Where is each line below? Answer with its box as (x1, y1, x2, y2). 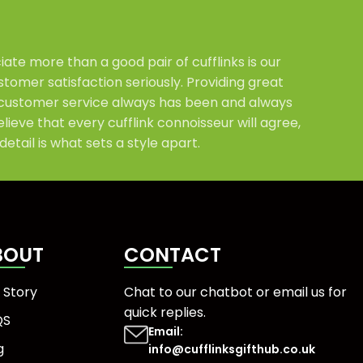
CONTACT (123, 241, 221, 268)
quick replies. (123, 302, 206, 322)
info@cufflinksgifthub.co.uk (147, 340, 315, 357)
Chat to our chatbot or (123, 282, 273, 301)
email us (272, 282, 325, 301)
